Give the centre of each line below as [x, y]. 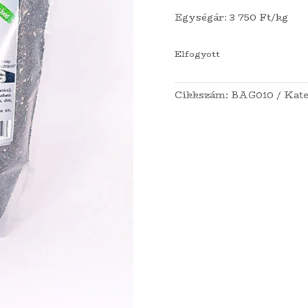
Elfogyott [197, 53]
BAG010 [252, 95]
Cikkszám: [202, 95]
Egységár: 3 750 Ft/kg [231, 18]
